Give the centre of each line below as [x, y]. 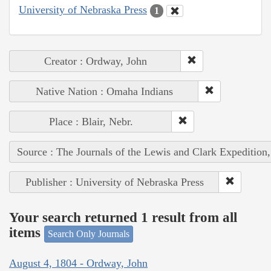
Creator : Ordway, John [95, 61]
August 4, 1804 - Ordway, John [78, 263]
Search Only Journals [89, 233]
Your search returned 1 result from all [123, 218]
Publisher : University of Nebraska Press [114, 182]
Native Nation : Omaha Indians [104, 91]
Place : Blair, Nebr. [91, 121]
